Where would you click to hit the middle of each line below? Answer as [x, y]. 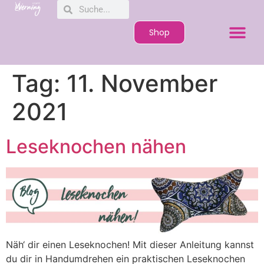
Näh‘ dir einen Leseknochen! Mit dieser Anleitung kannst [130, 244]
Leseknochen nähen [96, 146]
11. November [142, 83]
